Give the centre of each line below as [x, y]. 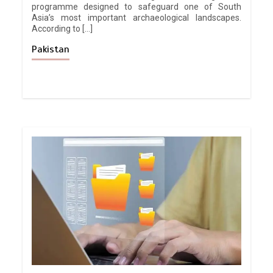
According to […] [62, 28]
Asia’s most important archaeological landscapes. [136, 17]
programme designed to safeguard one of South [136, 6]
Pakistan [51, 49]
